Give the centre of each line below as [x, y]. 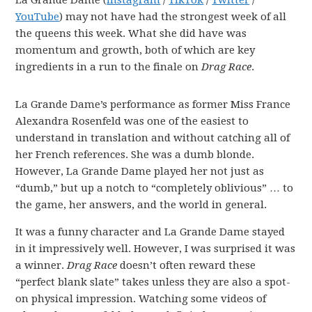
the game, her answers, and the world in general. [141, 205]
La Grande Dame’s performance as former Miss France [153, 105]
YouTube [38, 17]
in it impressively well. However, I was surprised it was [156, 249]
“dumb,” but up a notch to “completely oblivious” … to [155, 188]
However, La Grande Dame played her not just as [140, 172]
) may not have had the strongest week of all [173, 17]
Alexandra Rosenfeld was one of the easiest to [132, 122]
